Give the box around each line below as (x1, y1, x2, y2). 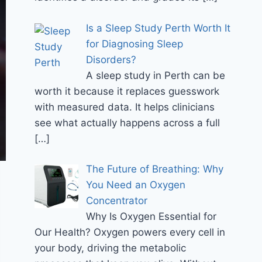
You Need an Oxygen (85, 179, 185, 191)
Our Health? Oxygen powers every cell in (35, 226, 226, 239)
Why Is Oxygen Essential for (85, 211, 216, 223)
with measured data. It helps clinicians (35, 101, 215, 113)
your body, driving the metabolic (35, 242, 187, 254)
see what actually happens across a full (35, 116, 220, 129)
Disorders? (85, 53, 136, 65)
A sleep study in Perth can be (85, 69, 225, 81)
